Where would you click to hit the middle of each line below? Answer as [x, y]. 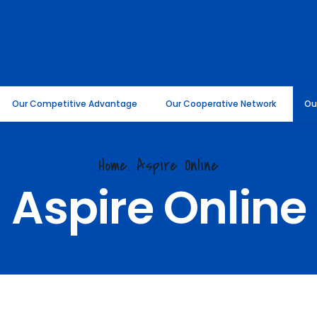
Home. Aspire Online [158, 165]
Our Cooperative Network [221, 103]
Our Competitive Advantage [75, 103]
